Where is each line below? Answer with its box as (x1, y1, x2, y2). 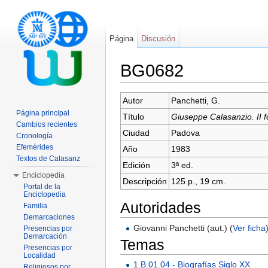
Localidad (23, 251, 56, 260)
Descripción (122, 176, 167, 187)
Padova (170, 128, 205, 138)
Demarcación (23, 232, 67, 240)
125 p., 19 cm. (170, 176, 226, 187)
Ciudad (122, 128, 150, 138)
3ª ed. (170, 160, 198, 170)
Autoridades (120, 199, 201, 217)
